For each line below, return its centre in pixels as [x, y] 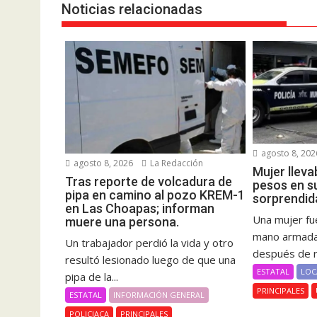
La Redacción [175, 163]
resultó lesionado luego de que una [150, 260]
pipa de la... [92, 277]
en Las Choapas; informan [140, 209]
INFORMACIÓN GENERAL [159, 295]
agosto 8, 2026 [102, 163]
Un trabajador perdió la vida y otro [149, 243]
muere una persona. [122, 222]
